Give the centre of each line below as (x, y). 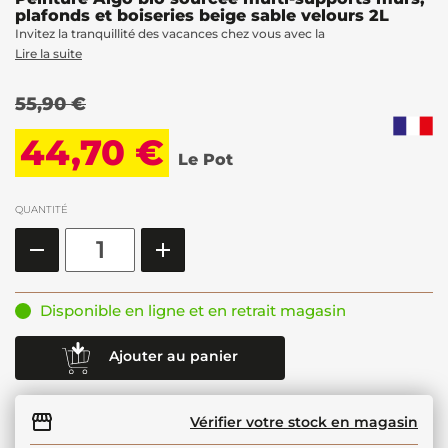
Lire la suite (48, 53)
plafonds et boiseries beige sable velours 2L (202, 15)
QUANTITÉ (41, 209)
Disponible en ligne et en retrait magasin (193, 310)
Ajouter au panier (173, 356)
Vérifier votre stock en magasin (304, 421)
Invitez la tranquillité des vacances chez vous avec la (170, 33)
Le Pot (205, 159)
